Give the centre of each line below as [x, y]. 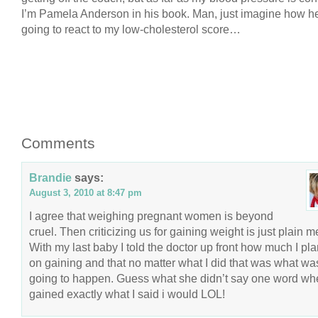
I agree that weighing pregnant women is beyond [151, 216]
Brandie [50, 177]
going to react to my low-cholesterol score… [131, 29]
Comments [58, 143]
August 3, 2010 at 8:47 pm [86, 193]
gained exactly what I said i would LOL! [127, 294]
